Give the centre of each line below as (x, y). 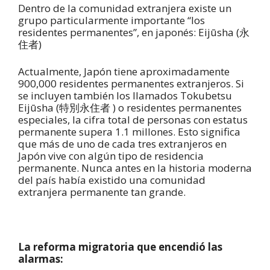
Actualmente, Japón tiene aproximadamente (124, 72)
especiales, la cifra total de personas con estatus (133, 120)
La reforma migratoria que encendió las (120, 247)
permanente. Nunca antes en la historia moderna (135, 168)
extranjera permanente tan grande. (102, 192)
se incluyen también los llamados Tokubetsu (125, 96)
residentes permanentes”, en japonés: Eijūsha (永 (134, 32)
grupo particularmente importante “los (111, 20)
